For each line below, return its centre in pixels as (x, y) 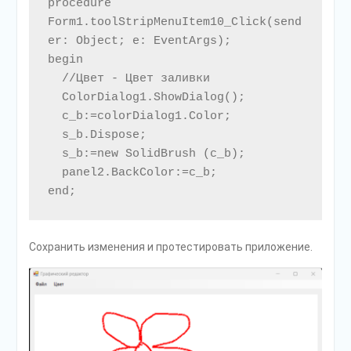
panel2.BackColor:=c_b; (54, 173)
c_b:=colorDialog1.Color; (54, 117)
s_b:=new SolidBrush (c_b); (54, 154)
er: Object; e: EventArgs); (139, 42)
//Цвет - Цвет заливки (54, 79)
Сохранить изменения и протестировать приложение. (170, 247)
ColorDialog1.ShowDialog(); (54, 98)
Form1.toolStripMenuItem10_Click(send (174, 23)
